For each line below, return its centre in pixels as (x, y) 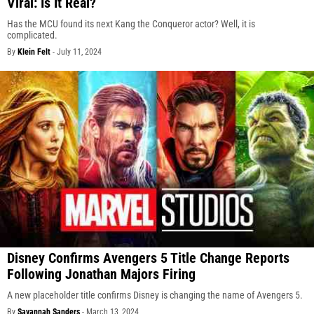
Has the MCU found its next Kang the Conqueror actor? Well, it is (131, 24)
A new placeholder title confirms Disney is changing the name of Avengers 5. (155, 295)
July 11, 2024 (79, 52)
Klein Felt (34, 52)
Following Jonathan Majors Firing (101, 274)
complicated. (32, 35)
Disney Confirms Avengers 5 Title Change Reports (148, 258)
